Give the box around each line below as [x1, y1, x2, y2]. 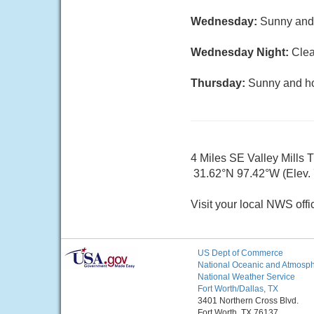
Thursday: [191, 77, 248, 89]
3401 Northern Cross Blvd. [198, 296, 299, 306]
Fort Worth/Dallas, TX [198, 284, 278, 294]
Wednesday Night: [191, 46, 292, 58]
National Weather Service [198, 272, 295, 282]
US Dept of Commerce [198, 248, 283, 258]
